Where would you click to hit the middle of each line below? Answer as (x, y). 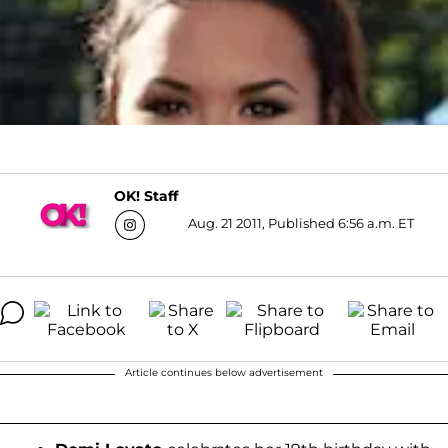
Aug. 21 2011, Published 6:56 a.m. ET (300, 222)
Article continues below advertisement (224, 372)
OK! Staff (145, 196)
